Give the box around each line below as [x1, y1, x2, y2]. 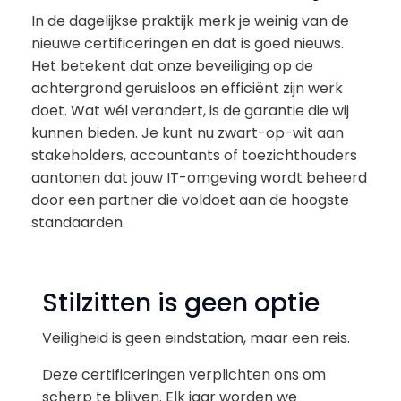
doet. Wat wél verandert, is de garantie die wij [31, 99, 349, 121]
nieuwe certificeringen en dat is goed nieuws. [31, 32, 344, 54]
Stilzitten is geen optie [42, 285, 320, 320]
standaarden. [31, 211, 125, 233]
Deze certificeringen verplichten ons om [42, 363, 326, 385]
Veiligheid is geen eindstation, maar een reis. [42, 327, 350, 348]
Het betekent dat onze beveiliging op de [31, 55, 313, 76]
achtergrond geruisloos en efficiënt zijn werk [31, 77, 343, 98]
